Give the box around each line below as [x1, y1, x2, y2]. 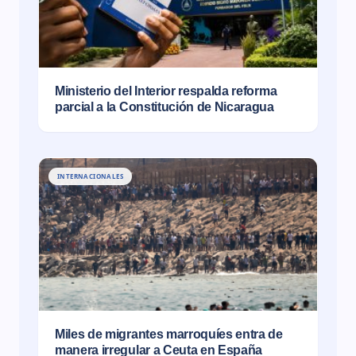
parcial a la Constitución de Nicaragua [55, 99, 274, 114]
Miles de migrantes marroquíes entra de [55, 327, 283, 341]
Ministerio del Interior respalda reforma [55, 83, 277, 98]
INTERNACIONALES [57, 171, 123, 180]
